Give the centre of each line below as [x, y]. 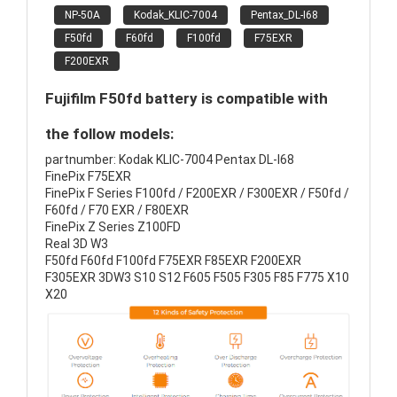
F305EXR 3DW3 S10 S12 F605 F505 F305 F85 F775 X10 [197, 277]
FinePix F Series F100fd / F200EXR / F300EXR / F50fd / [197, 193]
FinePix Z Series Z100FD [113, 227]
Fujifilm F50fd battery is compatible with [187, 98]
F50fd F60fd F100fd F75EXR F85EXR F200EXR [173, 261]
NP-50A [82, 15]
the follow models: [109, 134]
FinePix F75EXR [88, 176]
